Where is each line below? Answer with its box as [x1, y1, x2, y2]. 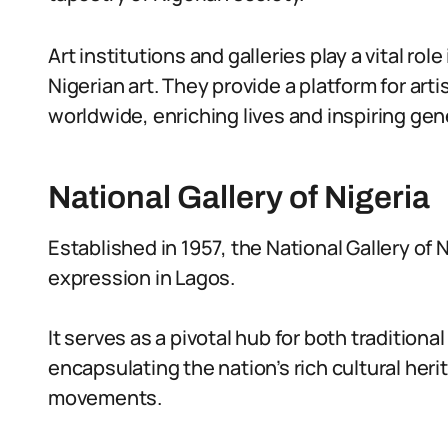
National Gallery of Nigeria [48, 180, 430, 215]
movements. [48, 384, 163, 411]
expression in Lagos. [48, 264, 236, 291]
